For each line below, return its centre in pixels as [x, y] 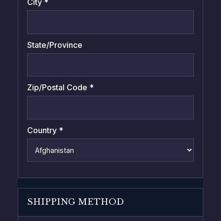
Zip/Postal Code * [60, 88]
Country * [45, 130]
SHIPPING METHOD [75, 202]
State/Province [55, 45]
